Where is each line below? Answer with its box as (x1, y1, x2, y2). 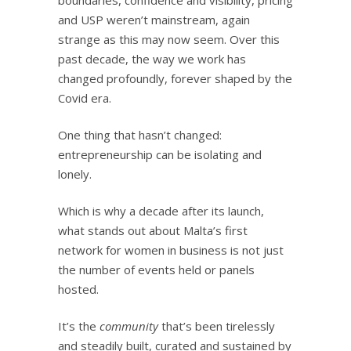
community (100, 317, 158, 334)
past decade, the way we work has (58, 50, 246, 67)
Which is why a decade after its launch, (58, 202, 264, 219)
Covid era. (58, 89, 111, 106)
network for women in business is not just (58, 241, 284, 258)
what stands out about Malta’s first (58, 222, 248, 238)
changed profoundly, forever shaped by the (58, 70, 292, 86)
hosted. (58, 280, 99, 297)
